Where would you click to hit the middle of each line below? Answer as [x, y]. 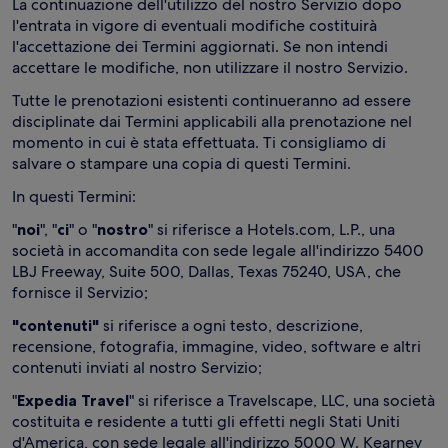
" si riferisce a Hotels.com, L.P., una [271, 229]
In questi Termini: [74, 196]
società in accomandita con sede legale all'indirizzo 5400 [218, 250]
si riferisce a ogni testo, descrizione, [231, 325]
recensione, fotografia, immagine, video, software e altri [216, 346]
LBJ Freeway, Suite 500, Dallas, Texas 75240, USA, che [206, 271]
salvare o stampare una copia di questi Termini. [181, 163]
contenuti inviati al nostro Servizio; [137, 367]
